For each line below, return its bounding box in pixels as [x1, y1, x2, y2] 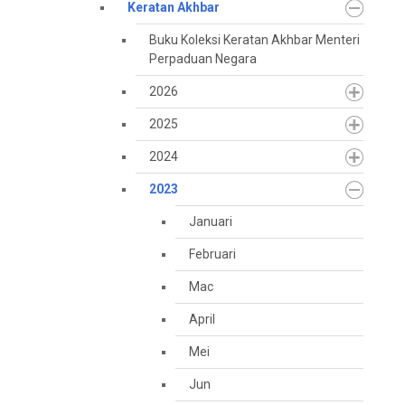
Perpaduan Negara [149, 52, 257, 66]
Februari [189, 247, 236, 261]
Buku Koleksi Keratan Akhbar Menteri [149, 33, 360, 47]
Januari [189, 214, 232, 229]
